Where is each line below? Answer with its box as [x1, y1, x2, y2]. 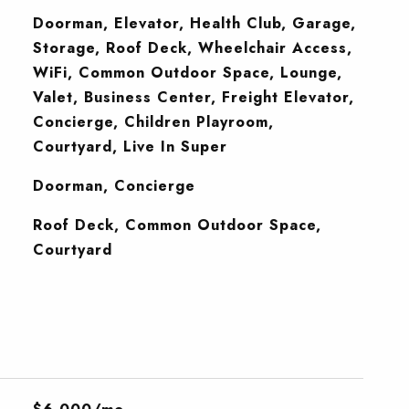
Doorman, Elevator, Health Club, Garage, [32, 13, 356, 34]
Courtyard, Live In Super [32, 136, 227, 157]
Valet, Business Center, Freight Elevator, [32, 87, 354, 108]
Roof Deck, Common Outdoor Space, [32, 215, 321, 236]
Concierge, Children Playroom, [32, 111, 274, 132]
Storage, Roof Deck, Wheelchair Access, [32, 37, 352, 58]
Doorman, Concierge [32, 175, 195, 196]
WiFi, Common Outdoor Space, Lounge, [32, 62, 342, 83]
